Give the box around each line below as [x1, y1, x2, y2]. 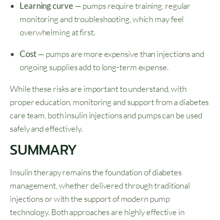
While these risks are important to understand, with [10, 83, 187, 94]
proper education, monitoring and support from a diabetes [10, 97, 209, 108]
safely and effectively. [10, 123, 82, 134]
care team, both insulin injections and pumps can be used [10, 110, 203, 121]
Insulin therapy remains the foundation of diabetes [10, 167, 182, 178]
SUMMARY [10, 139, 82, 161]
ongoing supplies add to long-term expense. [20, 62, 168, 73]
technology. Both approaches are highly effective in [10, 207, 185, 218]
